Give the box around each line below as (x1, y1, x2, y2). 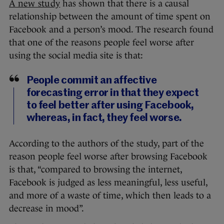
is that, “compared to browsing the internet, (9, 164, 182, 175)
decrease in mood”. (9, 203, 84, 214)
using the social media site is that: (9, 50, 143, 61)
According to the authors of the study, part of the (9, 138, 204, 149)
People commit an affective (26, 75, 157, 86)
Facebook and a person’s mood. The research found (9, 24, 213, 35)
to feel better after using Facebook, (26, 100, 194, 111)
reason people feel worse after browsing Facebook (9, 151, 207, 162)
